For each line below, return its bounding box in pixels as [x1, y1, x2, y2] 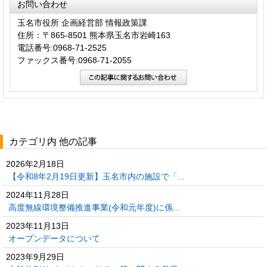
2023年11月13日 [6, 221, 69, 231]
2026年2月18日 [6, 159, 64, 169]
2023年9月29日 [6, 252, 64, 262]
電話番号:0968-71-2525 [17, 42, 107, 52]
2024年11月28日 [6, 190, 69, 200]
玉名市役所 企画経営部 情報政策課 [17, 17, 147, 27]
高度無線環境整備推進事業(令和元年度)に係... [8, 202, 182, 212]
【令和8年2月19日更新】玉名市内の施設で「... [8, 171, 187, 181]
